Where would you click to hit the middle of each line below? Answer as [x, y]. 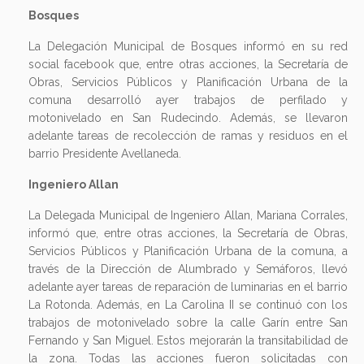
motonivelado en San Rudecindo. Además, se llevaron [188, 118]
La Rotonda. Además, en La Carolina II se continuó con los [188, 305]
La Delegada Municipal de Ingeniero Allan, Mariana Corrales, [188, 216]
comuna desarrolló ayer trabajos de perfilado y [188, 100]
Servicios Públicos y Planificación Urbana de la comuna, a [188, 251]
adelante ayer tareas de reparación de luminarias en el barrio [188, 287]
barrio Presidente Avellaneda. [105, 154]
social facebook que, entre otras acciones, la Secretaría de [188, 65]
